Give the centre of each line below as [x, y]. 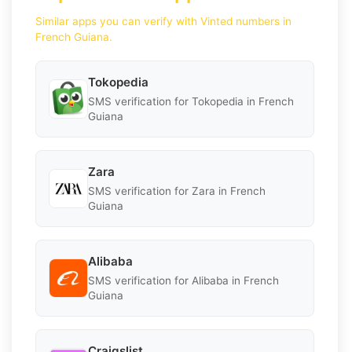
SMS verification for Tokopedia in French [191, 101]
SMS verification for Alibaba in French [183, 280]
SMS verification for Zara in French [177, 191]
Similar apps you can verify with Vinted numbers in [163, 21]
